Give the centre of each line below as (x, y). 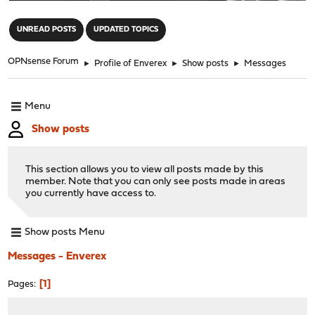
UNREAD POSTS (47, 30)
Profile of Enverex (131, 63)
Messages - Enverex (58, 256)
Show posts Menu (65, 233)
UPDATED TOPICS (126, 30)
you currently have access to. (91, 193)
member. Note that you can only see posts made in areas (156, 181)
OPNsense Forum (44, 61)
